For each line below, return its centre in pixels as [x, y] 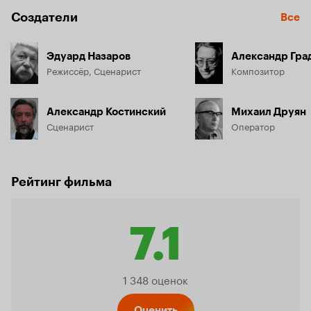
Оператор [253, 126]
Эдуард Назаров [89, 56]
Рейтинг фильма [61, 182]
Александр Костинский [106, 112]
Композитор [258, 70]
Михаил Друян [269, 112]
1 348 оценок [155, 279]
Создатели [44, 17]
